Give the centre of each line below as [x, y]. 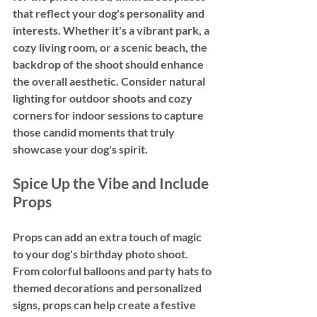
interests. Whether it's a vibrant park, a [112, 30]
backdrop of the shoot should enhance [109, 64]
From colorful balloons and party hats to [113, 270]
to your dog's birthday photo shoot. [102, 253]
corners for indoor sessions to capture [109, 115]
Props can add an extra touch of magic [108, 236]
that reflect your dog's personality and [110, 13]
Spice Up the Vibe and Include [112, 183]
